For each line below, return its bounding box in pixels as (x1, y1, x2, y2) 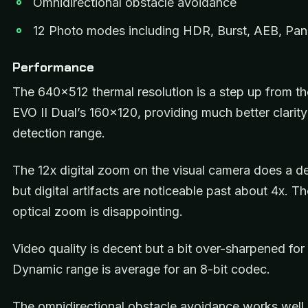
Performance (12, 59, 94, 76)
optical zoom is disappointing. (12, 203, 183, 219)
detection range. (12, 125, 109, 140)
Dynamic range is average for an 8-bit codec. (12, 262, 270, 277)
